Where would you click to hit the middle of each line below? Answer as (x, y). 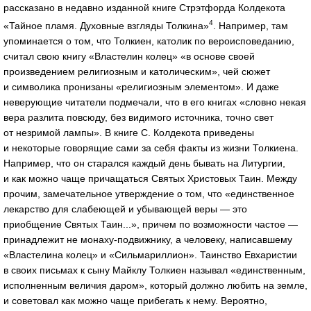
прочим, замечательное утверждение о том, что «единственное (149, 193)
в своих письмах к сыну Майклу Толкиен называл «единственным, (154, 270)
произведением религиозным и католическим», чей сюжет (137, 71)
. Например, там (251, 25)
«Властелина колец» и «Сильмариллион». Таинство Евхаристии (150, 254)
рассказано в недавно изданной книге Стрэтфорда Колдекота (144, 7)
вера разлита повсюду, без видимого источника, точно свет (138, 117)
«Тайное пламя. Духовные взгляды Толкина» (106, 25)
